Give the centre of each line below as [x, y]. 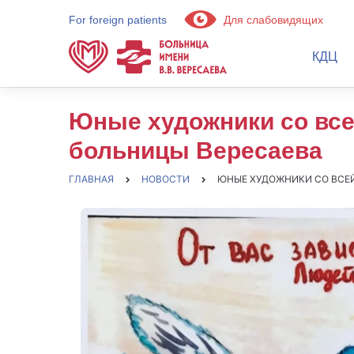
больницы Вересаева [196, 151]
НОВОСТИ [166, 179]
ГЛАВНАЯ [91, 179]
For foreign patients [118, 20]
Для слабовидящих [272, 20]
